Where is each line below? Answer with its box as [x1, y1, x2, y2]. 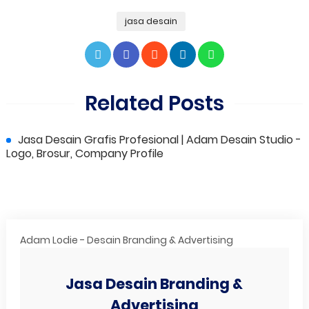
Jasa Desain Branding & [66, 274, 243, 295]
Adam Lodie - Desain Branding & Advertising [19, 233, 233, 248]
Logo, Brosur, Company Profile [6, 146, 163, 162]
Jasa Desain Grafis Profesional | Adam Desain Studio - [17, 132, 301, 148]
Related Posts [84, 89, 224, 119]
